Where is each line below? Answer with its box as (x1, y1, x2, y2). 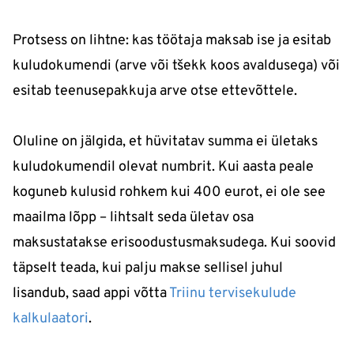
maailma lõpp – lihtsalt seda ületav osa (13, 208, 254, 227)
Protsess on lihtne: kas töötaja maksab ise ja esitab (13, 31, 331, 50)
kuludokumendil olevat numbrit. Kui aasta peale (13, 157, 314, 176)
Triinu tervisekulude (169, 284, 296, 303)
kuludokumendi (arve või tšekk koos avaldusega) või (13, 56, 340, 75)
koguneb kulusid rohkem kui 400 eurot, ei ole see (13, 183, 326, 201)
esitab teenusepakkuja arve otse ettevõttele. (13, 81, 297, 100)
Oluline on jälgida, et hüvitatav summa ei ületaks (13, 132, 318, 151)
